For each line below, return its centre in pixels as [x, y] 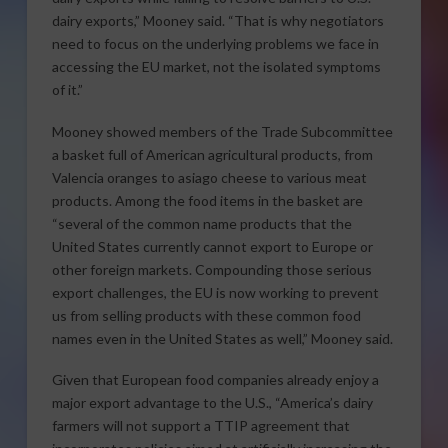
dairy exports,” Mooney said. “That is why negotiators [217, 21]
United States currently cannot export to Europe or [212, 246]
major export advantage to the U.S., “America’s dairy [212, 403]
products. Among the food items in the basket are [207, 200]
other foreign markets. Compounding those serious [211, 269]
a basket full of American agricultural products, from [212, 154]
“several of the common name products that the [201, 223]
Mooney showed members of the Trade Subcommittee [222, 131]
